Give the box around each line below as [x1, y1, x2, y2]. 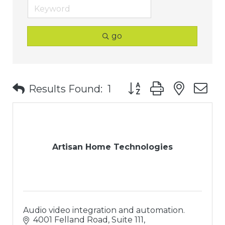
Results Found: [29, 82, 102, 95]
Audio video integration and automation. [23, 205, 185, 215]
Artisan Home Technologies [52, 142, 173, 152]
